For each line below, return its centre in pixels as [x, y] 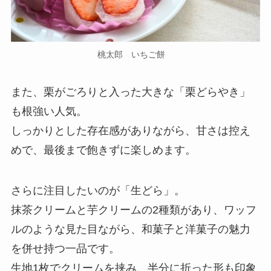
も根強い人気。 [49, 111]
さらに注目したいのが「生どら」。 [98, 191]
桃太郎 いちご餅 [135, 54]
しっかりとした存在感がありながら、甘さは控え [130, 130]
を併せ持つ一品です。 [65, 249]
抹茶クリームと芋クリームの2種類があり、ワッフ [133, 210]
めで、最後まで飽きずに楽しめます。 [103, 150]
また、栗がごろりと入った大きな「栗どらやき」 [130, 92]
